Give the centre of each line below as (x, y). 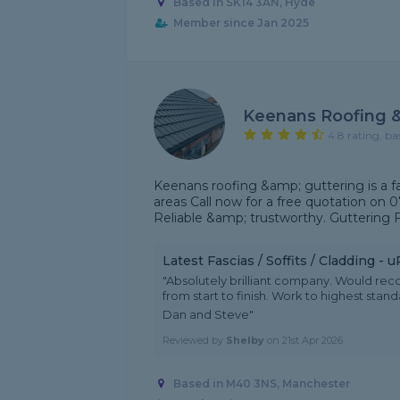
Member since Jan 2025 (241, 23)
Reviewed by (194, 340)
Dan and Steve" (208, 314)
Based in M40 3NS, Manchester (261, 384)
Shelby (245, 340)
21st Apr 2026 (312, 340)
